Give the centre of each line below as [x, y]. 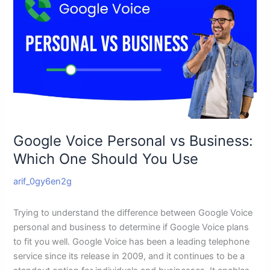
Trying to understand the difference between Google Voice [133, 212]
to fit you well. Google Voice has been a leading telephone [132, 241]
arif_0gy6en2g [43, 181]
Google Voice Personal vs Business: [133, 140]
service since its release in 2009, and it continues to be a [129, 256]
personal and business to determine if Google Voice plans [131, 227]
